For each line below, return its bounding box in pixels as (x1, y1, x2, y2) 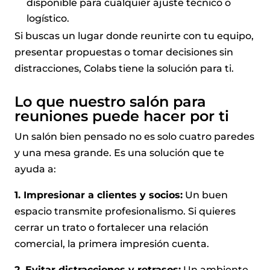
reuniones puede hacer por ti (14, 107, 229, 125)
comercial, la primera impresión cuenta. (14, 237, 209, 250)
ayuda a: (14, 163, 56, 175)
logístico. (27, 12, 69, 24)
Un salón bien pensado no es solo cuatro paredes (14, 130, 254, 142)
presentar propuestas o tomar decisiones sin (14, 46, 233, 58)
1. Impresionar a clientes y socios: (14, 189, 183, 201)
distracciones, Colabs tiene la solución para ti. (14, 62, 234, 74)
